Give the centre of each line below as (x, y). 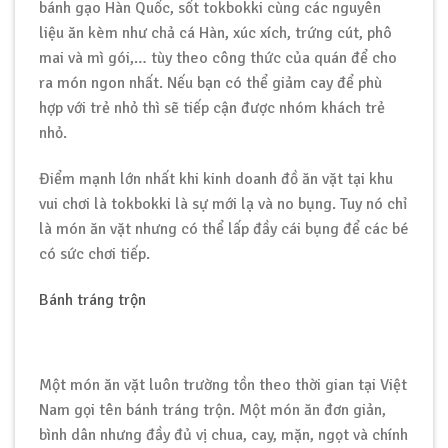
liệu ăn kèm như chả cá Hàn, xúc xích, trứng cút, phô (215, 32)
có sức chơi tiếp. (94, 253)
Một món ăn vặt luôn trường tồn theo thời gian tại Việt (223, 385)
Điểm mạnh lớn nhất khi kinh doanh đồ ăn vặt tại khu (216, 178)
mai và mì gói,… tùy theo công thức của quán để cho (218, 57)
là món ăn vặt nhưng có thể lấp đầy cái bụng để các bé (224, 228)
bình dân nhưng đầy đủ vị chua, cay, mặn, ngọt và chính (223, 435)
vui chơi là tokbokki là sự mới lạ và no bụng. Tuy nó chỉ (223, 203)
